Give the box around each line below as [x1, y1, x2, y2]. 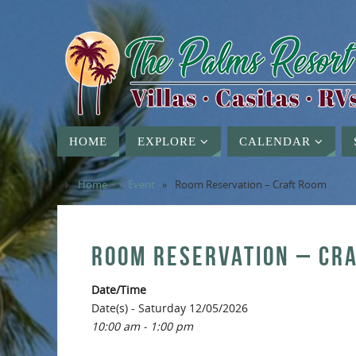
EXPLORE [137, 134, 196, 148]
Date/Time [91, 282, 146, 297]
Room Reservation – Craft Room [175, 178, 327, 192]
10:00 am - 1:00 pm [91, 319, 193, 334]
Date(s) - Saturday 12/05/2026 [91, 300, 248, 315]
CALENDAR [239, 134, 311, 148]
